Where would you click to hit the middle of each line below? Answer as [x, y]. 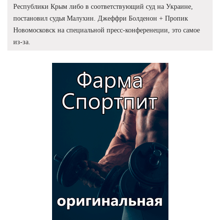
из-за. [22, 42]
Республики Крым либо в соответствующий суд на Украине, [103, 6]
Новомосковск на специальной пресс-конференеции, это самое [107, 30]
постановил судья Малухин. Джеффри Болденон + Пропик [101, 18]
